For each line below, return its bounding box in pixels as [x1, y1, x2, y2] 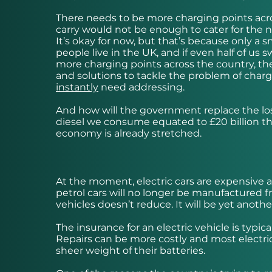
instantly [56, 81, 98, 93]
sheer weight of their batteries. [56, 245, 205, 257]
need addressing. [98, 81, 185, 93]
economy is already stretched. [56, 127, 202, 140]
